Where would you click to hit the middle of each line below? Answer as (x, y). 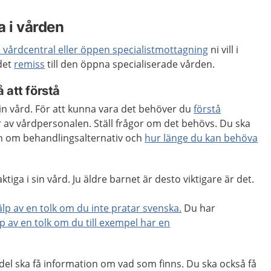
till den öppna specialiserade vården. (130, 64)
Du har (199, 208)
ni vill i (224, 50)
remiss (30, 64)
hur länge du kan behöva (201, 138)
